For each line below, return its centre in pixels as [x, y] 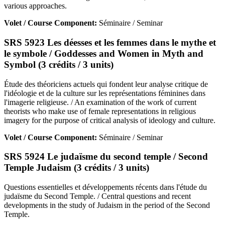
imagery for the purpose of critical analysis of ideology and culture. [110, 120]
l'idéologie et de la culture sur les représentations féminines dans [105, 93]
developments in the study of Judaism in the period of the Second [107, 205]
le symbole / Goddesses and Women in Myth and [104, 53]
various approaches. [35, 6]
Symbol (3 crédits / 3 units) [59, 64]
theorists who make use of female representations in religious [100, 111]
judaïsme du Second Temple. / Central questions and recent [97, 196]
